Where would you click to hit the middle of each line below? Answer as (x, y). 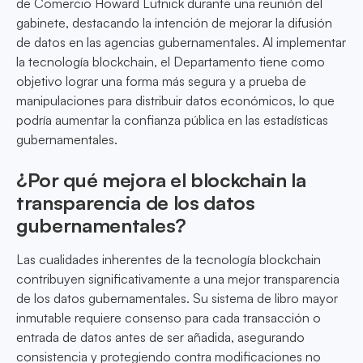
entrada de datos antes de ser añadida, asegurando (160, 337)
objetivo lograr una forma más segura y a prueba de (161, 81)
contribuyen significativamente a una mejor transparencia (178, 279)
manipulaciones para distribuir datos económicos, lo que (175, 101)
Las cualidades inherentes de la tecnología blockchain (169, 260)
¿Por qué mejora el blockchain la (161, 180)
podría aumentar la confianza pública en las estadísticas (172, 120)
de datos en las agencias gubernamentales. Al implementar (181, 43)
